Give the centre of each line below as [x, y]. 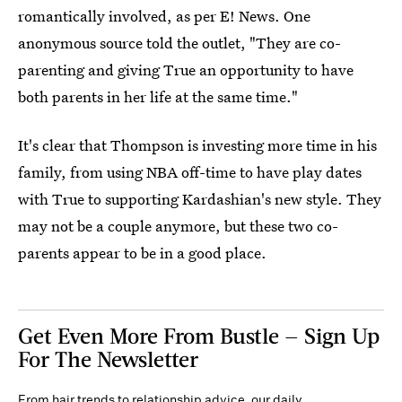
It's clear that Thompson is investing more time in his [197, 144]
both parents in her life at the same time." [158, 96]
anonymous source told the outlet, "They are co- [179, 42]
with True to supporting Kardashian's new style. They [200, 198]
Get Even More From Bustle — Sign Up [199, 335]
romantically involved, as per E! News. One [164, 15]
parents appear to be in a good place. [142, 252]
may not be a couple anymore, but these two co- [178, 225]
